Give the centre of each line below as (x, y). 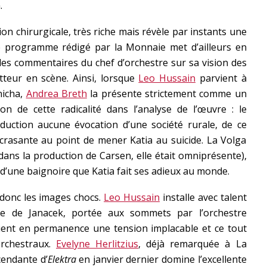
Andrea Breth (56, 94)
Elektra (62, 259)
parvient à (221, 78)
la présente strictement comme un (167, 94)
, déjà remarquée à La (193, 244)
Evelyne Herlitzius (97, 244)
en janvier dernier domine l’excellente (161, 259)
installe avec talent (203, 197)
